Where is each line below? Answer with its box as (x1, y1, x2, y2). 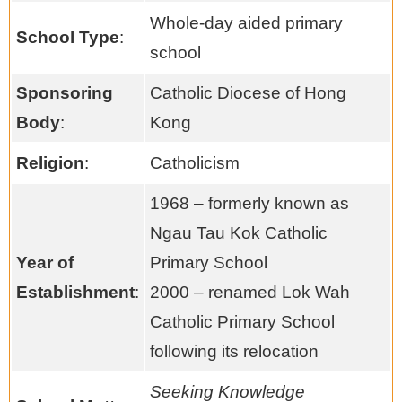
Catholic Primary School (150, 311, 335, 331)
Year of (16, 252, 74, 272)
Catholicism (150, 153, 240, 172)
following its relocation (150, 341, 319, 361)
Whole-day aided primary (150, 13, 343, 32)
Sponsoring (16, 83, 113, 102)
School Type (16, 27, 119, 47)
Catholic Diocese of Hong (150, 83, 346, 102)
